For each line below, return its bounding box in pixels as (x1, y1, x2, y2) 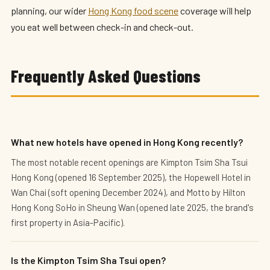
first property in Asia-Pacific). (11, 217, 125, 228)
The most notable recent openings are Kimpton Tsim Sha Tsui (11, 157, 248, 168)
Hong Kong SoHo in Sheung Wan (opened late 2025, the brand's (11, 202, 254, 213)
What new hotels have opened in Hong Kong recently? (11, 136, 243, 148)
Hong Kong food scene (88, 5, 178, 16)
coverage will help (178, 5, 251, 16)
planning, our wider (11, 5, 88, 16)
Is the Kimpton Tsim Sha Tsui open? (11, 254, 166, 266)
